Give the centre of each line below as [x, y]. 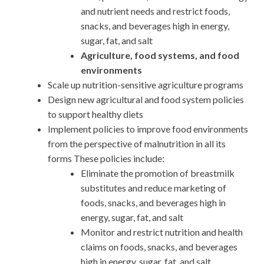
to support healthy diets [95, 114]
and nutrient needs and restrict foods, [155, 11]
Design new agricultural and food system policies [146, 99]
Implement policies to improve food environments [148, 128]
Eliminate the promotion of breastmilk [158, 173]
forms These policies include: [106, 158]
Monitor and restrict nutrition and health [162, 232]
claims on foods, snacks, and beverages [159, 246]
